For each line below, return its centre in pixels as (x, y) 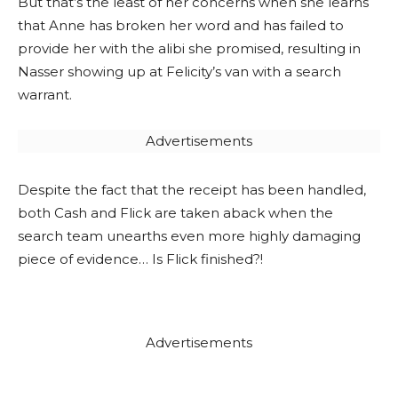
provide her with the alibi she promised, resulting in (189, 48)
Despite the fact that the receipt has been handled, (192, 190)
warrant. (45, 95)
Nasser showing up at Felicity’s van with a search (179, 72)
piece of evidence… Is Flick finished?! (140, 259)
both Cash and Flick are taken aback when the (175, 213)
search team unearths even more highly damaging (189, 236)
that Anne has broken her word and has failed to (181, 25)
